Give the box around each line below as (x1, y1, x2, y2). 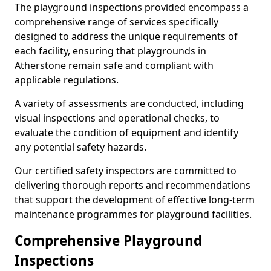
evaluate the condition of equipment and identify (15, 126, 238, 139)
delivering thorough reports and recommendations (15, 178, 250, 192)
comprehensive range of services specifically (15, 15, 218, 28)
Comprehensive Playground (15, 231, 202, 250)
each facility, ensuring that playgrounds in (15, 44, 206, 57)
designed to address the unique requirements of (15, 30, 238, 43)
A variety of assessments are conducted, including (15, 97, 244, 110)
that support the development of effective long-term (15, 193, 255, 206)
